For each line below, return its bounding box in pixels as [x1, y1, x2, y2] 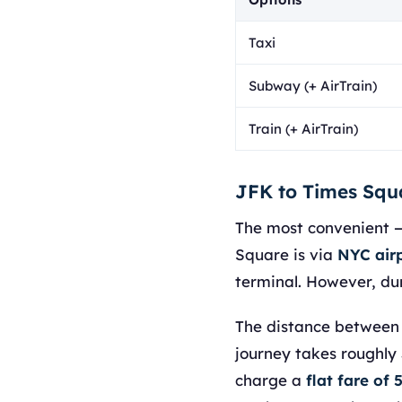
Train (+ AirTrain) [249, 120, 358, 137]
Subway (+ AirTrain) [249, 77, 377, 94]
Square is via [235, 245, 337, 264]
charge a [235, 371, 306, 389]
